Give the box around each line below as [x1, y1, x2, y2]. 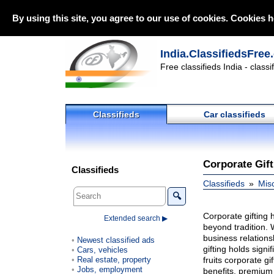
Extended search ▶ [104, 213, 168, 223]
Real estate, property [77, 254, 151, 264]
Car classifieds [203, 109, 265, 119]
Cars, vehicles [77, 245, 128, 254]
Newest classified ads [77, 235, 155, 245]
